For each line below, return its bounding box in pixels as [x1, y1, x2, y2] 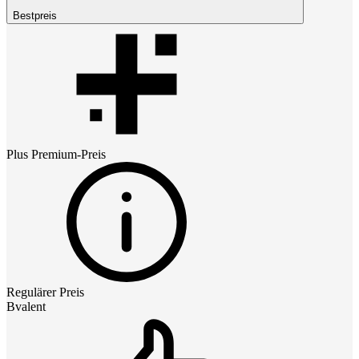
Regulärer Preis [6, 284, 84, 299]
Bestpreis [13, 9, 57, 22]
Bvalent [6, 299, 46, 313]
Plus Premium [6, 147, 77, 161]
